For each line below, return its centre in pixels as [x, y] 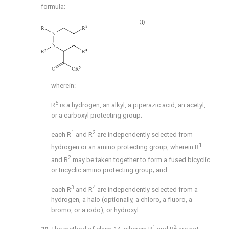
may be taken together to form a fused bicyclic [141, 159]
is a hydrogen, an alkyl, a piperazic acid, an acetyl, [133, 105]
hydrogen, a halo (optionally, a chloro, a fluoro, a [122, 200]
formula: [53, 7]
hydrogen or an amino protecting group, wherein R [125, 147]
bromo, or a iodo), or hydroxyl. [96, 210]
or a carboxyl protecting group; [97, 115]
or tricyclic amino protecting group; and [109, 170]
